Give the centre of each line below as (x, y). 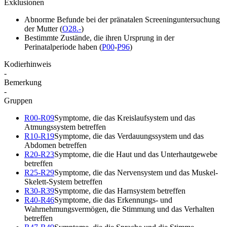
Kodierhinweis (28, 64)
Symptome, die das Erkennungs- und (113, 200)
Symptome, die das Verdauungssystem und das (129, 136)
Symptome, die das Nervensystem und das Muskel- (136, 172)
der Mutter (42, 28)
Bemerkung (23, 82)
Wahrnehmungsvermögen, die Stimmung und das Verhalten (119, 209)
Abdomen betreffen (55, 145)
